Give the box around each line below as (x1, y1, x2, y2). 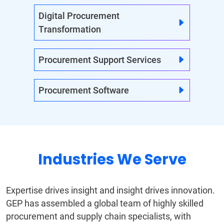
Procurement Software (38, 84, 129, 95)
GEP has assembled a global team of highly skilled (6, 197, 203, 208)
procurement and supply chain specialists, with (6, 210, 191, 221)
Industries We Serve (37, 148, 186, 169)
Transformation (38, 23, 101, 34)
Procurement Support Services (38, 54, 161, 65)
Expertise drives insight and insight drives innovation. (6, 184, 215, 195)
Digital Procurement (38, 10, 119, 21)
